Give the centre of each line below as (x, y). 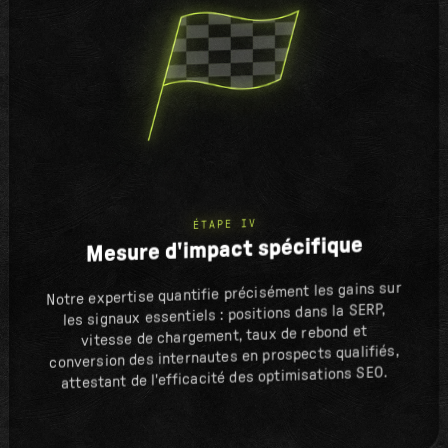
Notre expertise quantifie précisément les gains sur (224, 294)
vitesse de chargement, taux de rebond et (224, 336)
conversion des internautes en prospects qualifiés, (224, 357)
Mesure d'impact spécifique (224, 249)
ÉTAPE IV (224, 224)
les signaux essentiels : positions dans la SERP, (224, 315)
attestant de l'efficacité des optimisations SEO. (224, 378)
